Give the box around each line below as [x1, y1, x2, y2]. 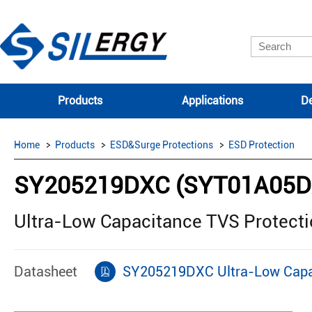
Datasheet [14, 263, 77, 280]
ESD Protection [228, 139, 295, 150]
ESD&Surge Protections [110, 139, 213, 150]
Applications [182, 94, 243, 107]
